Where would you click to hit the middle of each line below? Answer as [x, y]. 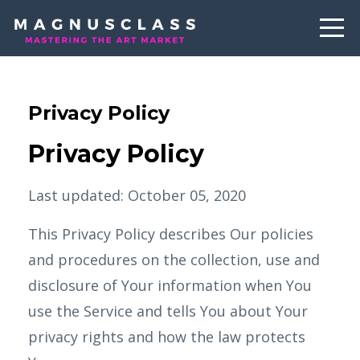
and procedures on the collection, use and [174, 260]
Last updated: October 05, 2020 [137, 195]
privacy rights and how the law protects [167, 337]
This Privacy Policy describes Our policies [171, 234]
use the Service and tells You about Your [168, 311]
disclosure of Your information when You [170, 285]
